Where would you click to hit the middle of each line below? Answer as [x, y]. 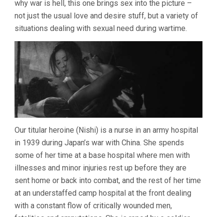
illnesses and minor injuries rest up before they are [101, 168]
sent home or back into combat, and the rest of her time [108, 180]
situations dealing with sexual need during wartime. [101, 28]
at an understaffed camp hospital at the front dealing [103, 193]
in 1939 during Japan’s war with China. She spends [99, 142]
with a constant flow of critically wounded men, [93, 205]
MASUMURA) [192, 8]
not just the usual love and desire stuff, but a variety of [106, 16]
